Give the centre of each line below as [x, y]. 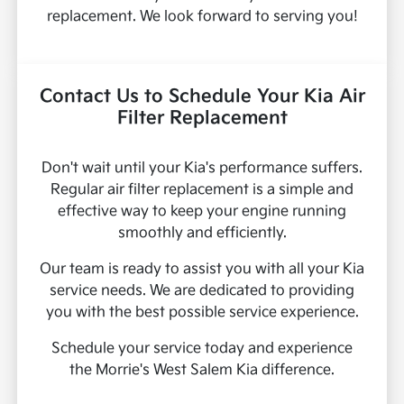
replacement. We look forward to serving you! [202, 17]
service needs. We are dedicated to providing [202, 291]
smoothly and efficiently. [202, 234]
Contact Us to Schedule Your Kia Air [202, 97]
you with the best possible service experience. [202, 313]
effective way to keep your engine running [202, 212]
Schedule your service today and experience [202, 349]
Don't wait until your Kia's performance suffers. [202, 169]
